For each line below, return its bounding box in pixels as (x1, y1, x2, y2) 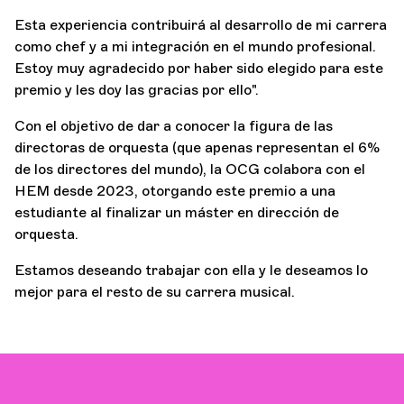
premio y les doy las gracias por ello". (14, 80, 259, 98)
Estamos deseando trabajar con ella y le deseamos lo (14, 261, 368, 279)
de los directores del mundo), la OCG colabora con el (14, 160, 365, 178)
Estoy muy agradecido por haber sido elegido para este (14, 59, 383, 77)
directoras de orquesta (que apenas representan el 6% (14, 138, 380, 156)
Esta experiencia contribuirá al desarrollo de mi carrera (14, 15, 387, 33)
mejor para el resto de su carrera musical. (14, 282, 295, 300)
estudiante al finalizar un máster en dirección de (14, 203, 339, 221)
